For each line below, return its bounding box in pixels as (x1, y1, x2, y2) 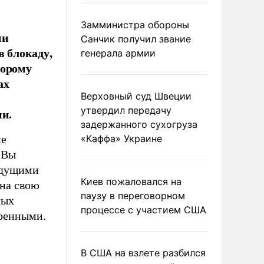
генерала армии (81, 47, 156, 59)
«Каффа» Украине (81, 133, 162, 144)
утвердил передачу (81, 104, 171, 116)
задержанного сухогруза (81, 118, 197, 130)
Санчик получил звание (81, 33, 191, 45)
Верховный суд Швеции (81, 90, 192, 102)
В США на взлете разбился (81, 247, 206, 259)
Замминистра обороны (81, 19, 189, 31)
